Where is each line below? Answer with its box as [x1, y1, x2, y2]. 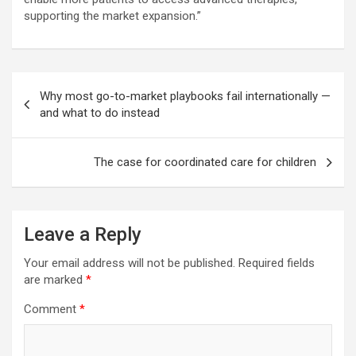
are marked [24, 273, 86, 288]
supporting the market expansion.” [24, 9, 201, 24]
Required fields [238, 256, 315, 271]
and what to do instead [40, 106, 160, 121]
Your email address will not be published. [24, 256, 235, 271]
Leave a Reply [24, 223, 141, 246]
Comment [24, 302, 79, 317]
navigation [11, 98, 104, 122]
